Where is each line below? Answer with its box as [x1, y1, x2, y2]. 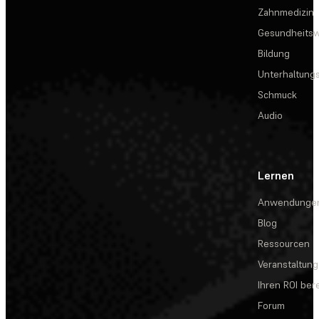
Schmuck [258, 88, 297, 102]
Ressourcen [258, 237, 310, 251]
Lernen [258, 168, 294, 183]
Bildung [258, 47, 290, 61]
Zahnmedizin [258, 6, 314, 19]
